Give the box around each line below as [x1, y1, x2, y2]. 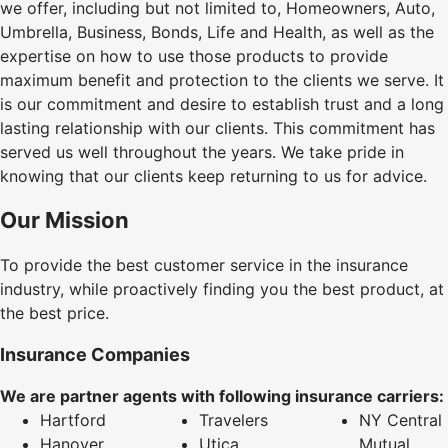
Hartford [40, 409, 106, 430]
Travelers [199, 409, 269, 430]
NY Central [358, 409, 442, 430]
